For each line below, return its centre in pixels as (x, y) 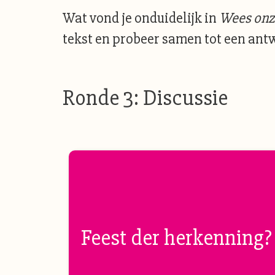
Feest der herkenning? (176, 238)
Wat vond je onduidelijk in (141, 18)
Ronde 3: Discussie (145, 98)
